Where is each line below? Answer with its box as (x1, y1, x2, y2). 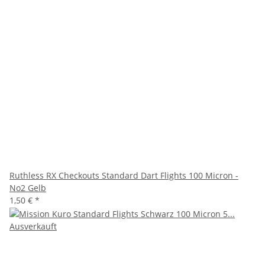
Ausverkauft (9, 221, 57, 232)
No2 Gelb (9, 182, 46, 194)
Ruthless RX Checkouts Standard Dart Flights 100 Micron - (9, 170, 238, 182)
